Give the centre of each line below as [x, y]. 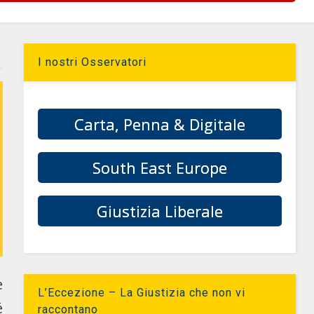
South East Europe [160, 168]
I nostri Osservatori [93, 62]
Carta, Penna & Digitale [160, 124]
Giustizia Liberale [160, 211]
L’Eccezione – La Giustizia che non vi [142, 293]
